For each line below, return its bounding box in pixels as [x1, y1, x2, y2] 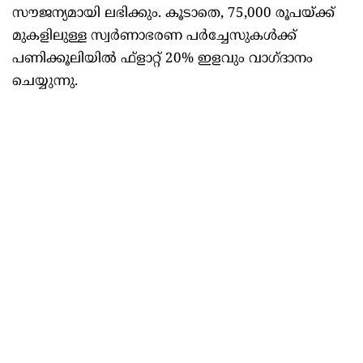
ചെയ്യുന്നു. [12, 73, 78, 92]
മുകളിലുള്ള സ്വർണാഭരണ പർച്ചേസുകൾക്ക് [12, 28, 297, 46]
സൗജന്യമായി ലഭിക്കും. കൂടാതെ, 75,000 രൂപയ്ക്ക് [12, 5, 335, 23]
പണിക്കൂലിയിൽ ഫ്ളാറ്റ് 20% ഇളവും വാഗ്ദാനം [12, 50, 313, 69]
